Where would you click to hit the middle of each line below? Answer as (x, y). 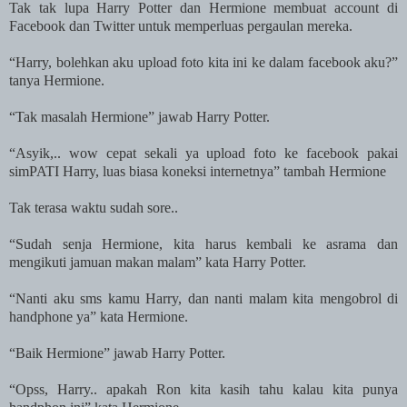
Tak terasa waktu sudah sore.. (94, 207)
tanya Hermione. (57, 80)
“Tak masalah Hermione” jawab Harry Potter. (139, 116)
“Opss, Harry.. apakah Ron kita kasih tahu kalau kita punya (203, 389)
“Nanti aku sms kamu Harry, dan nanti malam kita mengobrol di (203, 298)
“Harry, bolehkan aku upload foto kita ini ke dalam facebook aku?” (203, 62)
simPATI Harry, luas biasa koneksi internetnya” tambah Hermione (198, 171)
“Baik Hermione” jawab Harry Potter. (117, 352)
